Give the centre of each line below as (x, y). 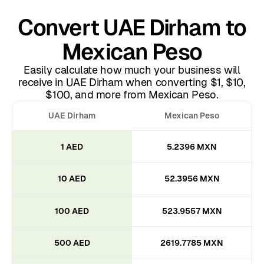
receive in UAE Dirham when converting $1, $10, (132, 82)
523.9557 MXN (192, 211)
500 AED (72, 243)
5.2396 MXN (192, 146)
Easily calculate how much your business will (132, 70)
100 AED (72, 211)
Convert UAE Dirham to (132, 28)
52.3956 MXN (192, 179)
